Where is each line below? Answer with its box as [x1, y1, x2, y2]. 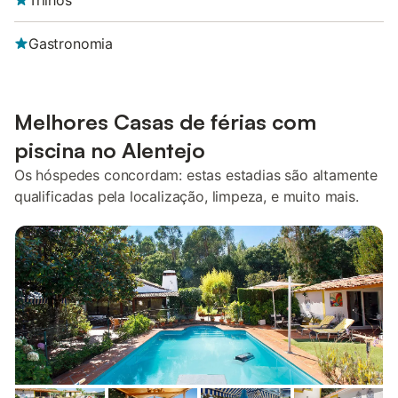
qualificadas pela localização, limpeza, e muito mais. [14, 187, 359, 205]
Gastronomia [28, 35, 114, 52]
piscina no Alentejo [14, 137, 205, 163]
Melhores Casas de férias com [14, 108, 316, 135]
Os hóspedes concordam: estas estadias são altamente [14, 166, 378, 184]
